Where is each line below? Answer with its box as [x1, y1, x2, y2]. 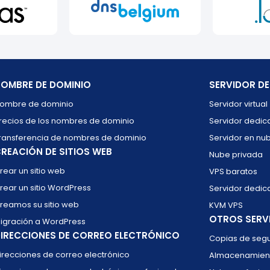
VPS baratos [209, 166, 258, 177]
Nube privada [209, 149, 263, 160]
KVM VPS [209, 199, 243, 211]
